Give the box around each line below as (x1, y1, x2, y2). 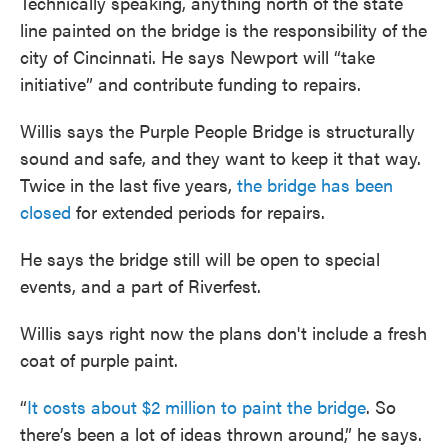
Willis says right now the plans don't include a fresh (20, 320, 427, 346)
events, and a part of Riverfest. (20, 273, 261, 299)
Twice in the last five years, (20, 172, 237, 198)
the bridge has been (237, 172, 393, 198)
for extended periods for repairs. (71, 199, 325, 225)
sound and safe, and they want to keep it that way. (20, 145, 421, 171)
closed (20, 199, 71, 225)
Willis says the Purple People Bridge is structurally (20, 118, 415, 144)
